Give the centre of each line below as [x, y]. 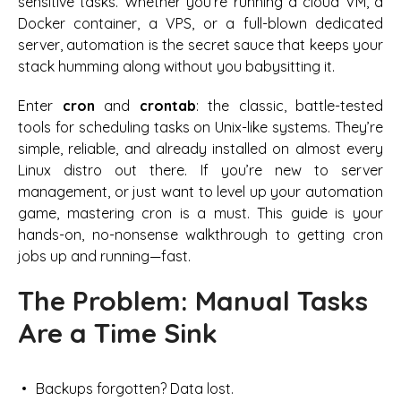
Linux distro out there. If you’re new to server [200, 171]
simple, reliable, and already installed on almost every [200, 149]
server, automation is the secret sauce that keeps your [200, 44]
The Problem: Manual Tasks [193, 301]
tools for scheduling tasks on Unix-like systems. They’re [200, 128]
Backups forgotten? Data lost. [135, 389]
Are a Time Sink [118, 333]
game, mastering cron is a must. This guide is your [200, 213]
